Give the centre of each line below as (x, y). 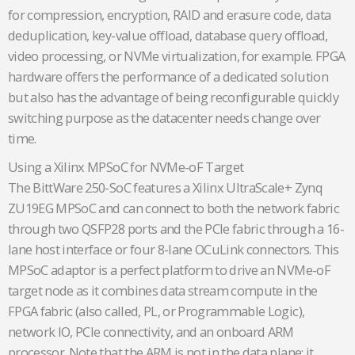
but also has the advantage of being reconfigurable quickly (173, 97)
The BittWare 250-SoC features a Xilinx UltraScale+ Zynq (165, 188)
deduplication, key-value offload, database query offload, (168, 36)
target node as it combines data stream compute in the (163, 291)
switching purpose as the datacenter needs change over (164, 118)
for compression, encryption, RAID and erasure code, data (170, 15)
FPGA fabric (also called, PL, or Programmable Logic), (157, 311)
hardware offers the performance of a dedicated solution (168, 77)
